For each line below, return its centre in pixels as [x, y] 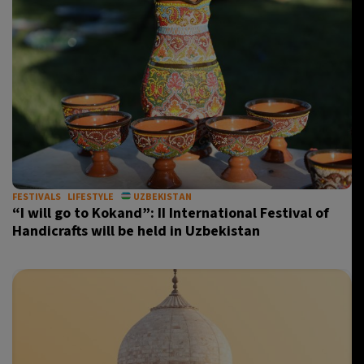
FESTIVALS [37, 197]
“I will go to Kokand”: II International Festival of [171, 213]
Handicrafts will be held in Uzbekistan [136, 231]
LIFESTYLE [91, 197]
